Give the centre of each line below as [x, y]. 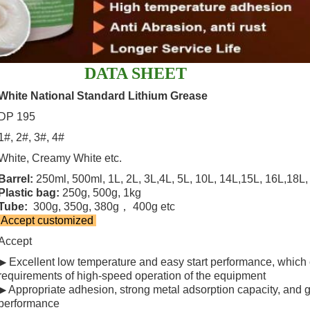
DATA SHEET [136, 73]
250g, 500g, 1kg [102, 192]
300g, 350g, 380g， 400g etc [103, 206]
